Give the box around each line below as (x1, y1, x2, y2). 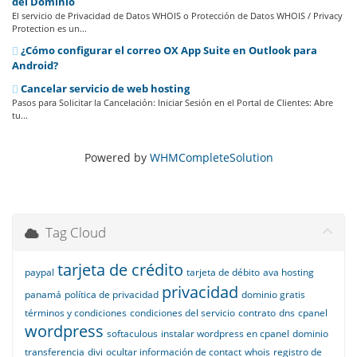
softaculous (107, 327, 158, 340)
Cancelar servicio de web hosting (18, 81, 190, 96)
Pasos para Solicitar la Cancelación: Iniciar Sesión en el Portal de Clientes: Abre (12, 96, 333, 108)
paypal (25, 265, 54, 279)
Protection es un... (12, 22, 87, 34)
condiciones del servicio (130, 306, 235, 320)
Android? (12, 58, 58, 73)
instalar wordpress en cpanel (161, 327, 289, 340)
